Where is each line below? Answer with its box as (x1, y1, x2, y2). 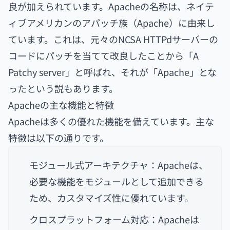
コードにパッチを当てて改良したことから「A (8, 49, 199, 62)
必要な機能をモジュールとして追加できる (29, 175, 204, 188)
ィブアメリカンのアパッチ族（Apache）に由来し (8, 16, 215, 29)
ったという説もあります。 (8, 82, 118, 95)
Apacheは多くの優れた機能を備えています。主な (8, 114, 214, 128)
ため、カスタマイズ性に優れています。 (29, 191, 194, 204)
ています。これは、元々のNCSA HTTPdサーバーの (8, 32, 218, 46)
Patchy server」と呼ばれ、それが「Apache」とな (8, 65, 217, 79)
